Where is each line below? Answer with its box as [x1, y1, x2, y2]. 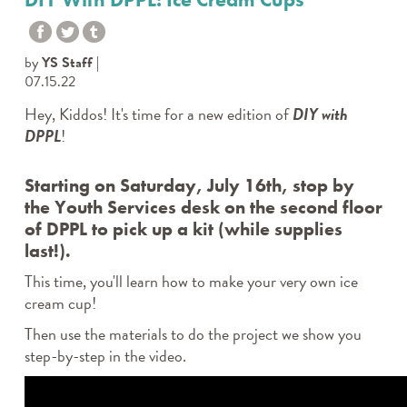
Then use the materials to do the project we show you [24, 322, 362, 346]
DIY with [292, 102, 348, 126]
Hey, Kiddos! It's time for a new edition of [24, 102, 293, 126]
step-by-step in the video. [24, 343, 190, 368]
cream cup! [24, 291, 96, 315]
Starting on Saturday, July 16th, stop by [24, 174, 354, 197]
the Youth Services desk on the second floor [24, 195, 382, 219]
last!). [24, 239, 71, 263]
